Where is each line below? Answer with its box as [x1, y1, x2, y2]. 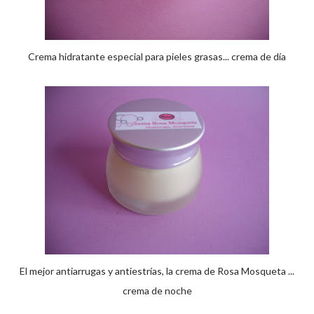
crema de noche [122, 285, 192, 297]
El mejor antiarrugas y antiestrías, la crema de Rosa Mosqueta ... [20, 265, 294, 278]
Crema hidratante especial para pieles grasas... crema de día [28, 50, 286, 63]
